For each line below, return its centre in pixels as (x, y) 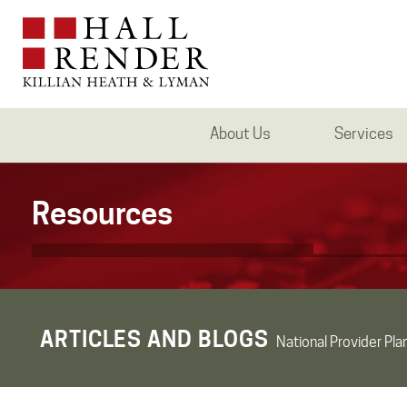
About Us (240, 134)
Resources (102, 213)
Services (363, 134)
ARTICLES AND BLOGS (155, 339)
